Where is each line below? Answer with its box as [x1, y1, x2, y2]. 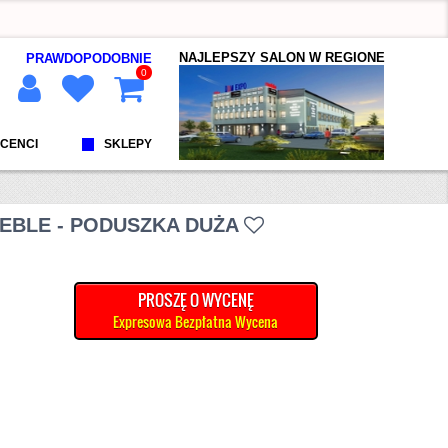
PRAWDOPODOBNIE [26, 50, 153, 66]
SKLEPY [104, 137, 153, 152]
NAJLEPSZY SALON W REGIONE [179, 50, 386, 65]
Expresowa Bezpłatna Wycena [235, 311, 279, 332]
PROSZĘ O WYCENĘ [137, 288, 254, 312]
